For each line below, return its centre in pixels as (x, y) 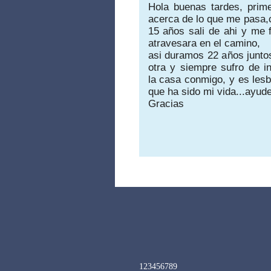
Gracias (166, 103)
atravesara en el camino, (204, 43)
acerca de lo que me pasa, (208, 19)
